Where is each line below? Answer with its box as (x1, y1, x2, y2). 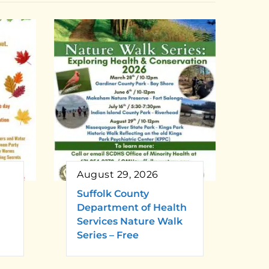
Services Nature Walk (77, 216, 183, 228)
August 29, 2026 (77, 169, 159, 181)
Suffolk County (77, 188, 149, 200)
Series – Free (77, 229, 139, 241)
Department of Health (77, 202, 187, 214)
